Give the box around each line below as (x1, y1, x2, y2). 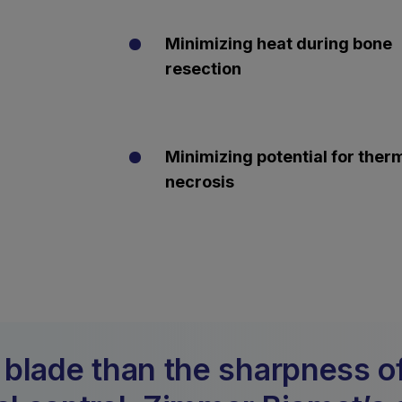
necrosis (165, 172, 234, 191)
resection (165, 59, 241, 78)
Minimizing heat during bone (165, 34, 392, 53)
